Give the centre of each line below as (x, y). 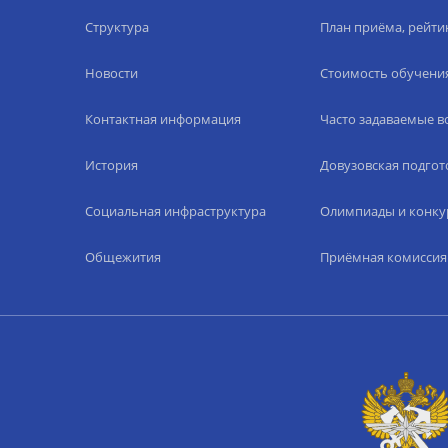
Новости (111, 73)
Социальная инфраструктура (175, 211)
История (111, 165)
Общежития (122, 257)
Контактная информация (162, 119)
